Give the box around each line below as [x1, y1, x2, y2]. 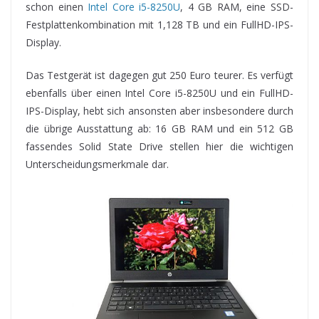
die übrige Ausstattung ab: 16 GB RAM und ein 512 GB [26, 121, 293, 135]
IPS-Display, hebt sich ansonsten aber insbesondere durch [26, 103, 293, 117]
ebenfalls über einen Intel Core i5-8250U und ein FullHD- [26, 85, 293, 100]
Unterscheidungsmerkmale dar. [26, 157, 169, 171]
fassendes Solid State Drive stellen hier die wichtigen [26, 139, 293, 153]
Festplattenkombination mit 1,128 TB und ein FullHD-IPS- [26, 17, 293, 31]
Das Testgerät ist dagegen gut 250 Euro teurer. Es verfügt [26, 68, 293, 82]
